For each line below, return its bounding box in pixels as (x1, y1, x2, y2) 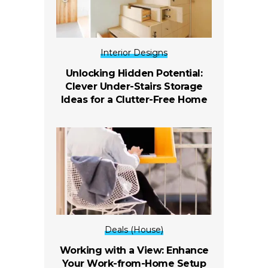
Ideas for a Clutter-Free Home (60, 94, 208, 106)
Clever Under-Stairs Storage (65, 81, 203, 93)
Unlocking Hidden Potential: (65, 68, 203, 80)
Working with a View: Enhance (59, 245, 209, 257)
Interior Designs (100, 47, 167, 59)
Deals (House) (105, 224, 163, 236)
